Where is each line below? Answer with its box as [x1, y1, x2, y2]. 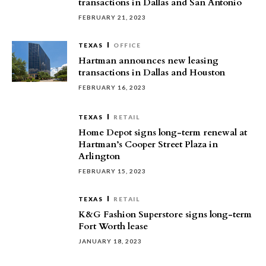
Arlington [78, 150, 120, 162]
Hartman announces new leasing [78, 55, 218, 66]
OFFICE [113, 42, 141, 49]
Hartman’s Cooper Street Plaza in [78, 138, 218, 150]
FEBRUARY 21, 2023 [78, 14, 146, 21]
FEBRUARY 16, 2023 [78, 84, 146, 91]
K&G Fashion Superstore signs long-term [78, 208, 252, 220]
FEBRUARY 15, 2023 [78, 167, 146, 175]
